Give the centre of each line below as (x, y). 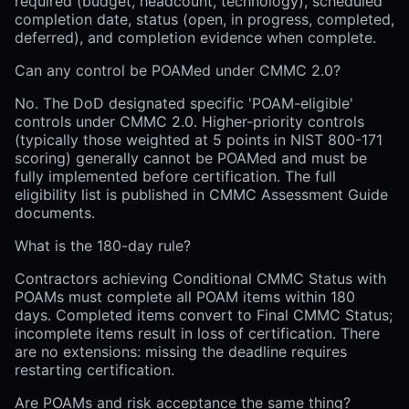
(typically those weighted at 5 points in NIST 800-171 (199, 140)
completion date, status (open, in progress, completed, (204, 20)
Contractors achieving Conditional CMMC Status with (200, 279)
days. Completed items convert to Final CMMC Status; (204, 315)
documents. (55, 213)
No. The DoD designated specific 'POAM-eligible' (184, 104)
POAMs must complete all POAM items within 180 (185, 297)
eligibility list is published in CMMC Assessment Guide (201, 195)
